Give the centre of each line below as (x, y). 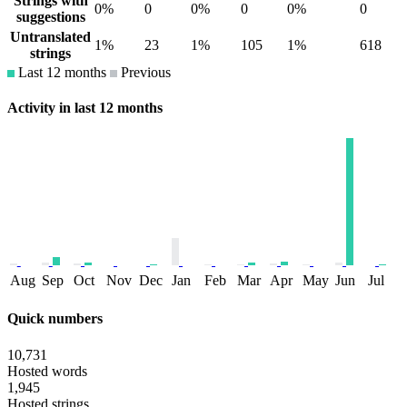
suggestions (50, 16)
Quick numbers (55, 319)
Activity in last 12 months (85, 107)
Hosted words (47, 371)
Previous (144, 72)
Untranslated (50, 36)
